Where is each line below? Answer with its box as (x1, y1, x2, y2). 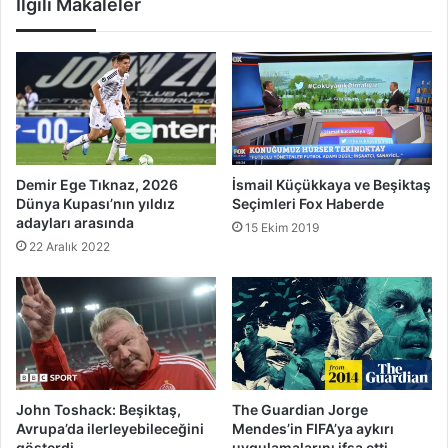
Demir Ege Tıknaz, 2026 (16, 176, 178, 194)
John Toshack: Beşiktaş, (16, 400, 181, 418)
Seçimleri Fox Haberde (232, 195, 384, 213)
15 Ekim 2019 (245, 220, 319, 236)
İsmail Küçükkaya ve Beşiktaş (232, 176, 431, 194)
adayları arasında (16, 214, 134, 232)
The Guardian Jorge (232, 400, 368, 418)
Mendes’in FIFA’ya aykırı (232, 419, 394, 437)
